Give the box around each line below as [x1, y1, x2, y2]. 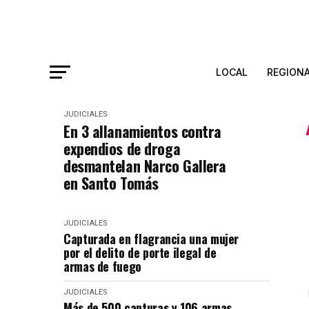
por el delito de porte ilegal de [63, 243, 217, 261]
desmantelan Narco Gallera [63, 154, 226, 177]
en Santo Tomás [63, 172, 159, 194]
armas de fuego [63, 257, 141, 275]
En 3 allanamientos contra [63, 120, 221, 142]
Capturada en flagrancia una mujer [63, 230, 239, 248]
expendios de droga [63, 137, 181, 159]
